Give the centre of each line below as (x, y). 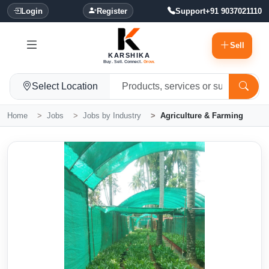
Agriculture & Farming (202, 116)
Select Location (65, 86)
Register (112, 11)
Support (190, 11)
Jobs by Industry (112, 116)
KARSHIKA (129, 55)
